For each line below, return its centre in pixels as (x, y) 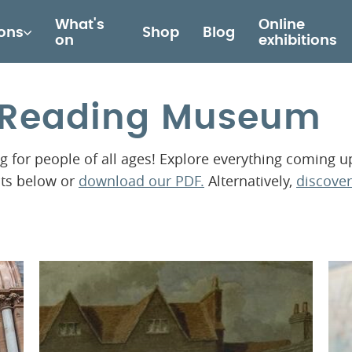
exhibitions (297, 40)
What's (79, 25)
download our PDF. (141, 181)
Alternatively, (250, 181)
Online (281, 25)
